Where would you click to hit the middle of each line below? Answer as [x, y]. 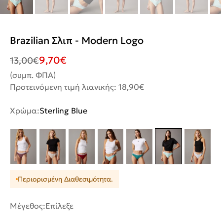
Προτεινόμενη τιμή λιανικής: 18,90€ [77, 87]
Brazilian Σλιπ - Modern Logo [77, 40]
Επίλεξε [59, 205]
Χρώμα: [25, 110]
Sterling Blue [63, 110]
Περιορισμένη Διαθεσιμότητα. [65, 179]
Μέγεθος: [28, 205]
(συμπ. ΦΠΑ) [33, 75]
